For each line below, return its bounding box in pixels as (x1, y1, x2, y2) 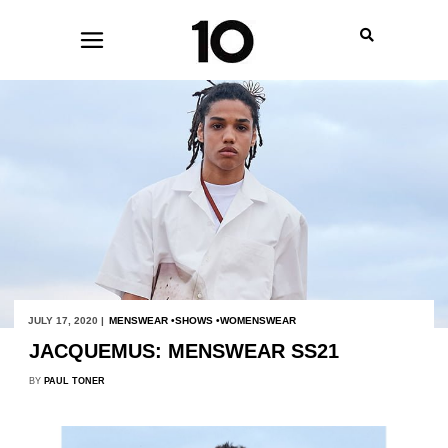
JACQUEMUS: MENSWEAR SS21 (28, 340, 339, 363)
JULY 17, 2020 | (27, 315, 104, 327)
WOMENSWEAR (219, 315, 296, 327)
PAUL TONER (43, 376, 105, 387)
